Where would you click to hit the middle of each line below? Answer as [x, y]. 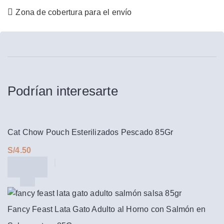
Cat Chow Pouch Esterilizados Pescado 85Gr [90, 132]
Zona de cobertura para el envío [74, 12]
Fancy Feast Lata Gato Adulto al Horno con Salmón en [107, 209]
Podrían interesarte [63, 91]
